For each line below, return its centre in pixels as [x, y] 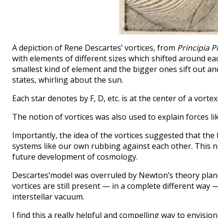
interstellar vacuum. [48, 197]
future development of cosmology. [75, 157]
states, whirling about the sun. [68, 80]
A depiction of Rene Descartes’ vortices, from [95, 48]
